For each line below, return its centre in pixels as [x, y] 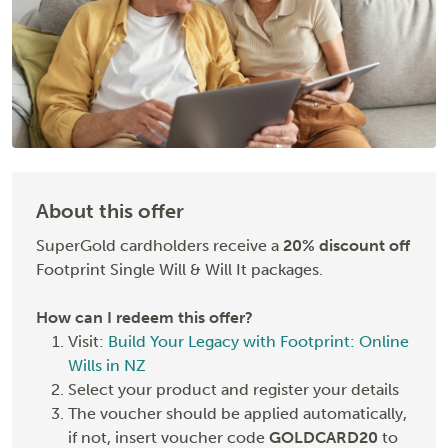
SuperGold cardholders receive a [159, 246]
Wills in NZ [107, 366]
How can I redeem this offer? [144, 318]
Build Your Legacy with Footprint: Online [258, 342]
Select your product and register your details [233, 390]
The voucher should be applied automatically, [237, 414]
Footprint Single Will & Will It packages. [179, 270]
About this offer [110, 211]
